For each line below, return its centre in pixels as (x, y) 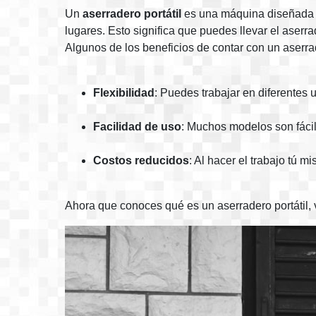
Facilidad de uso (137, 127)
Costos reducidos (141, 160)
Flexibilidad (124, 93)
